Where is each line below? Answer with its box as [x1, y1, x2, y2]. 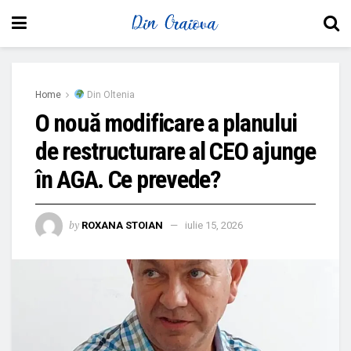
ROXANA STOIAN [81, 219, 163, 231]
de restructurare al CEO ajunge [35, 136, 316, 166]
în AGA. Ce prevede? [35, 165, 221, 194]
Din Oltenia [84, 89, 135, 100]
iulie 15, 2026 [185, 219, 243, 231]
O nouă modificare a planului [35, 108, 298, 138]
